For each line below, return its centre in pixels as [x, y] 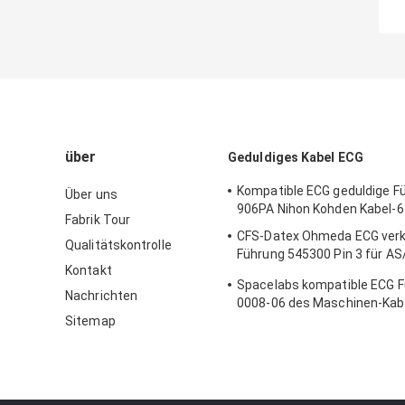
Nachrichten [102, 295]
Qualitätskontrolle [118, 245]
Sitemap [90, 320]
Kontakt [89, 270]
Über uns [91, 194]
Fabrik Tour [98, 219]
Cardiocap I [270, 272]
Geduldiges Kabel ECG [296, 157]
